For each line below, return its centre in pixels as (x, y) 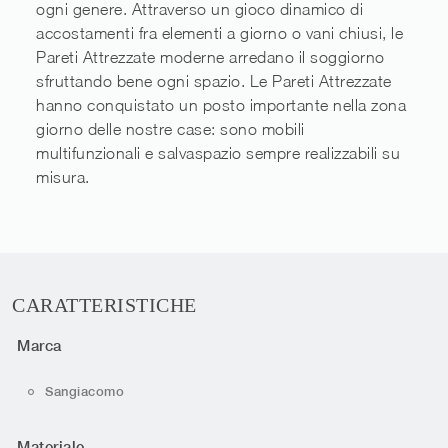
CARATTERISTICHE (104, 305)
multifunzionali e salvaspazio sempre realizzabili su (218, 153)
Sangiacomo (84, 391)
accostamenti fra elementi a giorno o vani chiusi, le (219, 33)
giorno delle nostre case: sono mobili (170, 129)
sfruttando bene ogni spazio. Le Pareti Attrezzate (214, 81)
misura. (63, 177)
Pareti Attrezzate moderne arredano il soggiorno (210, 57)
